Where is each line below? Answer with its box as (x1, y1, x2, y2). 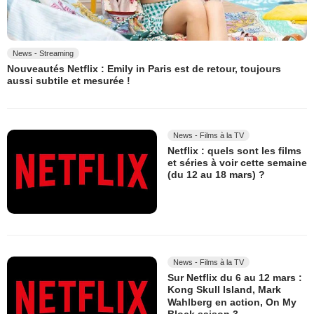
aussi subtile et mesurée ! (7, 75, 130, 87)
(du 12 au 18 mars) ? (168, 169, 265, 181)
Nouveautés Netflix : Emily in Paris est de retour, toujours (7, 63, 281, 75)
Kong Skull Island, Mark (168, 284, 281, 296)
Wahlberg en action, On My (168, 296, 296, 308)
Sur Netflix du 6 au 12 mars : (168, 272, 302, 284)
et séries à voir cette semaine (168, 157, 307, 169)
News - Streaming (13, 49, 74, 58)
